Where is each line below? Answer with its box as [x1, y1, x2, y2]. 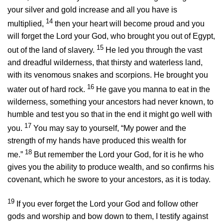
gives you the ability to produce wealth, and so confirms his [7, 163, 214, 172]
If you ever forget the [16, 200, 90, 209]
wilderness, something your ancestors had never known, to [7, 97, 214, 106]
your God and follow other [106, 200, 198, 209]
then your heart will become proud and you [55, 19, 205, 28]
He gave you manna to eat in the [96, 85, 210, 94]
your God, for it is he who [114, 150, 204, 159]
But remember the [34, 150, 99, 159]
